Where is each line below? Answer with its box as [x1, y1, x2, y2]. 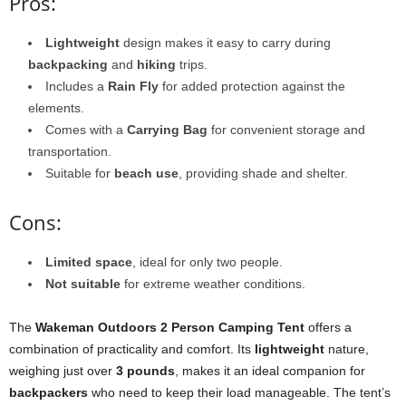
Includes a [45, 79, 108, 94]
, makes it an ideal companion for [175, 363, 365, 379]
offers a [304, 320, 352, 335]
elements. [28, 101, 84, 116]
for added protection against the [159, 79, 345, 94]
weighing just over [9, 363, 116, 379]
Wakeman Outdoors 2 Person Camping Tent [35, 320, 304, 335]
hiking [137, 57, 176, 72]
